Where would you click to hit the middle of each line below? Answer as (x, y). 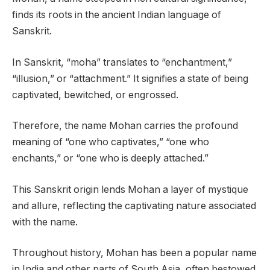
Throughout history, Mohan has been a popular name (134, 253)
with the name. (45, 222)
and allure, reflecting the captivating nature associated (134, 206)
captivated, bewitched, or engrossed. (95, 95)
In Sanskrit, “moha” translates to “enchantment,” (122, 62)
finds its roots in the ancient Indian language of (117, 15)
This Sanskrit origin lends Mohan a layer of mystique (130, 189)
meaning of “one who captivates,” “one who (111, 142)
